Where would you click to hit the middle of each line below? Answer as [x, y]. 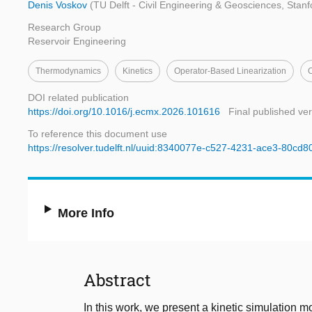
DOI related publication [78, 98]
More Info [86, 213]
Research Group [64, 28]
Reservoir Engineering [77, 41]
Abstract [117, 280]
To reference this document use [97, 134]
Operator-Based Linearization [230, 71]
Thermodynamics [68, 71]
